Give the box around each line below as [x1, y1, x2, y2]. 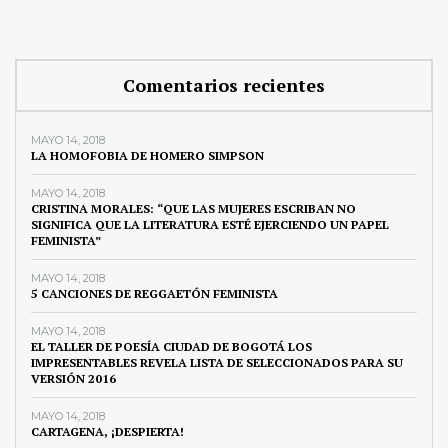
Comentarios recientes [123, 73, 325, 98]
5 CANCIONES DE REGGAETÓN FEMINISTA [31, 286, 278, 302]
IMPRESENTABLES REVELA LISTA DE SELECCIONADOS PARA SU [31, 355, 403, 371]
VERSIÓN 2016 [31, 371, 116, 387]
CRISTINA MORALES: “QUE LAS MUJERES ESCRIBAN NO [31, 201, 356, 217]
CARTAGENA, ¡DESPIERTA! [31, 424, 184, 440]
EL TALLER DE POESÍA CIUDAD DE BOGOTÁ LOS [31, 339, 312, 355]
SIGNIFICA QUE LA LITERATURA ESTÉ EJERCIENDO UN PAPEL [31, 217, 389, 233]
